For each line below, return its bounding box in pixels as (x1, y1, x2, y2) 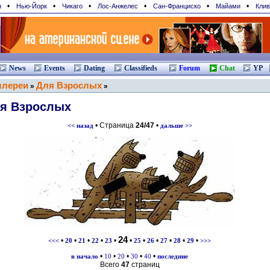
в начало (71, 253, 98, 260)
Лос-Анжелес (98, 2, 138, 10)
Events (44, 64, 65, 72)
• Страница (93, 121, 136, 130)
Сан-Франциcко (153, 2, 201, 10)
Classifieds (124, 64, 157, 72)
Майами (216, 2, 240, 10)
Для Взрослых (36, 81, 102, 90)
